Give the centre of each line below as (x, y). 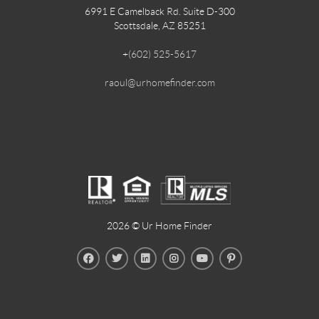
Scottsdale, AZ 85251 (159, 25)
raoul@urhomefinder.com (159, 82)
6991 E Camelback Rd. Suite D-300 (159, 11)
